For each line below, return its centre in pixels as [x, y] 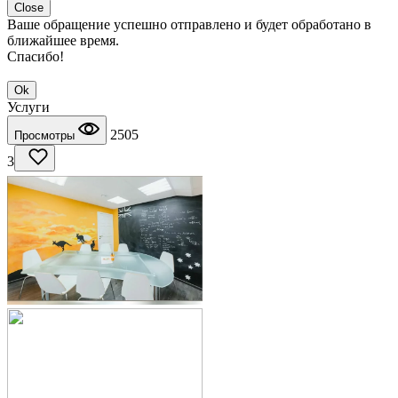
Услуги [28, 107]
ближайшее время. [63, 40]
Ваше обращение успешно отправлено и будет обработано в [189, 24]
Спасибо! [36, 56]
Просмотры [46, 135]
